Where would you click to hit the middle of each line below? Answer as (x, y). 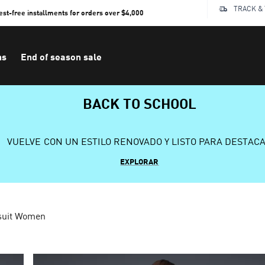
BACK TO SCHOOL (140, 103)
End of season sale (61, 56)
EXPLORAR (140, 161)
